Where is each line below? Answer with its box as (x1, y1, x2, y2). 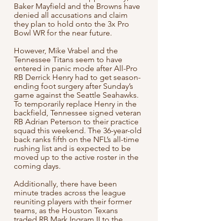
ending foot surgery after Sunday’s (14, 81, 135, 91)
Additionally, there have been (14, 179, 119, 188)
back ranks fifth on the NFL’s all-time (14, 134, 141, 144)
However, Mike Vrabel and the (14, 45, 120, 55)
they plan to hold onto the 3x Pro (14, 19, 131, 29)
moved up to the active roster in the (14, 152, 141, 162)
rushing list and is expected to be (14, 143, 133, 153)
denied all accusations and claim (14, 10, 130, 20)
